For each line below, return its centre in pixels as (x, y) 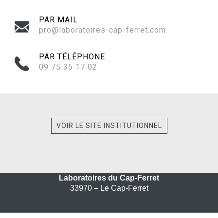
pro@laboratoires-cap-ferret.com (102, 30)
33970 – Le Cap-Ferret (109, 188)
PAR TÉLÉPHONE (72, 56)
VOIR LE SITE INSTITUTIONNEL (109, 125)
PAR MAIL (58, 19)
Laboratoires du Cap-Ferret (109, 178)
